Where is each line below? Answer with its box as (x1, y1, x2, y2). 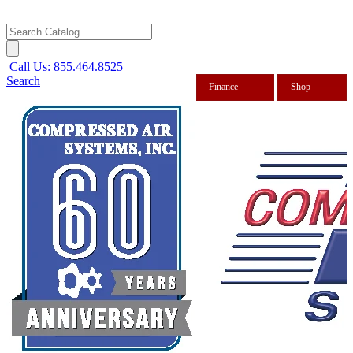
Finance (209, 81, 239, 93)
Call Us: (9, 59, 50, 73)
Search (6, 73, 40, 87)
